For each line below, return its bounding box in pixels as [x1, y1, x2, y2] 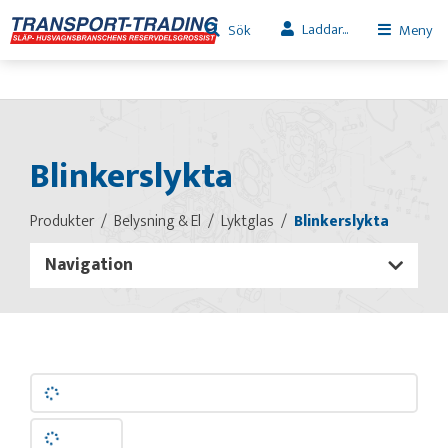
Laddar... [302, 17, 348, 42]
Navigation [45, 251, 133, 279]
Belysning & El [114, 208, 201, 234]
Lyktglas [221, 208, 274, 234]
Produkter [30, 208, 94, 234]
